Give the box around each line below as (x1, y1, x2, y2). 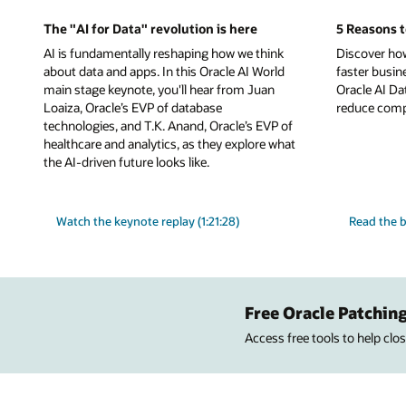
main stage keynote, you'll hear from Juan (43, 81, 275, 99)
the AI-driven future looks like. (43, 153, 209, 171)
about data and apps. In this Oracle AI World (43, 63, 285, 81)
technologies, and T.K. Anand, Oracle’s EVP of (43, 117, 293, 135)
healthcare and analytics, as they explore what (43, 135, 295, 153)
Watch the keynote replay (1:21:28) (56, 213, 240, 228)
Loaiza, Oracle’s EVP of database (43, 99, 222, 117)
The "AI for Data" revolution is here (43, 19, 257, 37)
